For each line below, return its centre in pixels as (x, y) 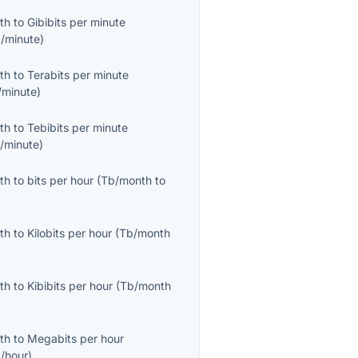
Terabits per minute (78, 75)
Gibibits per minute (77, 22)
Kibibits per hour (70, 286)
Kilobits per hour (70, 233)
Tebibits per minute (78, 128)
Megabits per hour (76, 339)
